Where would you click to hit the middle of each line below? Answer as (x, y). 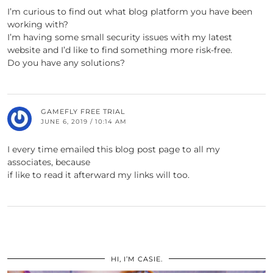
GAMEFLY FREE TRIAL (83, 112)
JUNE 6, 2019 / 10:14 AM (84, 122)
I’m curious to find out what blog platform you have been (130, 12)
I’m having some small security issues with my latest (120, 37)
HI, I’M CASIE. (136, 259)
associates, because (49, 162)
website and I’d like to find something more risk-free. (120, 50)
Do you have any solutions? (66, 63)
